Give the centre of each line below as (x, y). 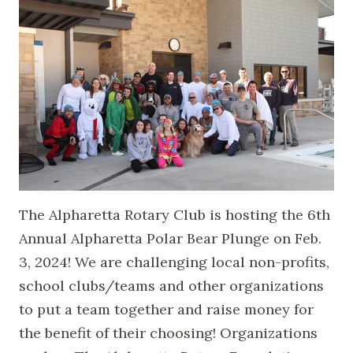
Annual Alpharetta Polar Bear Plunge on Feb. (170, 238)
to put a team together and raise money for (166, 309)
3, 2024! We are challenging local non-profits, (174, 262)
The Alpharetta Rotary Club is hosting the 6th (175, 214)
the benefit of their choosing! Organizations (168, 333)
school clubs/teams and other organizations (171, 285)
